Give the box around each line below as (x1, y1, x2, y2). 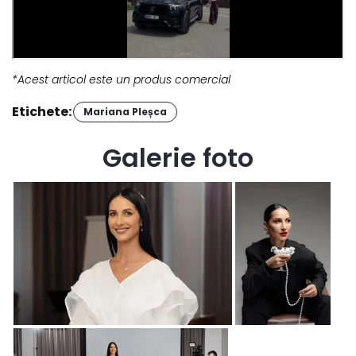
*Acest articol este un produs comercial (12, 71, 230, 87)
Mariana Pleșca (83, 104, 167, 118)
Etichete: (12, 102, 72, 121)
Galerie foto (103, 139, 253, 176)
